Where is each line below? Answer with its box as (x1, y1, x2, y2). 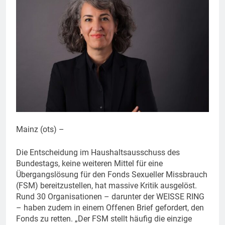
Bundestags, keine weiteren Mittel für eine (16, 158, 163, 168)
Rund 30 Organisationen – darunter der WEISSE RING (16, 191, 204, 201)
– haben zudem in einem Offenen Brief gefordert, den (16, 202, 204, 212)
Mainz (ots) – (16, 124, 64, 134)
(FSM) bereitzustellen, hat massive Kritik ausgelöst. (16, 180, 197, 190)
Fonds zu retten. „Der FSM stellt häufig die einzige (16, 213, 192, 223)
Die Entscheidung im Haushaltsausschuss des (16, 147, 180, 157)
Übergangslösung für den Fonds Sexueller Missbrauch (16, 169, 207, 179)
